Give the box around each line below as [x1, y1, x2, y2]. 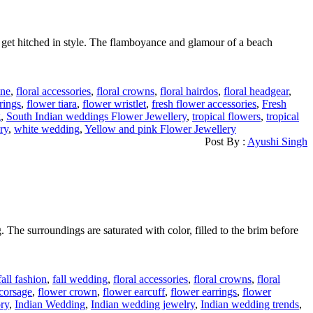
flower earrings [170, 286, 237, 298]
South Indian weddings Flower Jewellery [6, 110, 187, 122]
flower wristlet [82, 97, 146, 110]
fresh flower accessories [152, 97, 256, 110]
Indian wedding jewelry [91, 298, 195, 311]
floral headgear [224, 85, 289, 97]
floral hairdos [160, 85, 218, 97]
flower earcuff [103, 286, 165, 298]
